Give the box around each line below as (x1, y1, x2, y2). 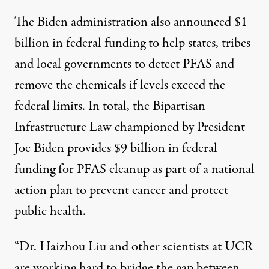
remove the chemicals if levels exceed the (14, 76, 225, 95)
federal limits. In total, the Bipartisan (14, 97, 205, 116)
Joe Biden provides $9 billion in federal (14, 139, 217, 159)
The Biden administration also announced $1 (14, 13, 247, 32)
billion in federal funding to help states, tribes (14, 34, 250, 53)
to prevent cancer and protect (73, 181, 228, 201)
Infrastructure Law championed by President (14, 118, 245, 138)
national (211, 160, 255, 180)
